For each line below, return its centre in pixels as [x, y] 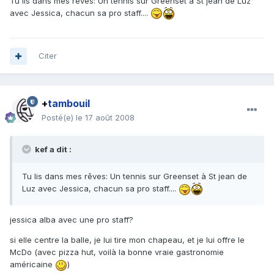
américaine [32, 265]
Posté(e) [59, 118]
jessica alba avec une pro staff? [72, 220]
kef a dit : [52, 150]
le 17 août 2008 [105, 118]
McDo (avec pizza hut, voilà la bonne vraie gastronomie [117, 252]
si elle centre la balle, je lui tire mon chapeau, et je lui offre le [127, 240]
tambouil [69, 104]
